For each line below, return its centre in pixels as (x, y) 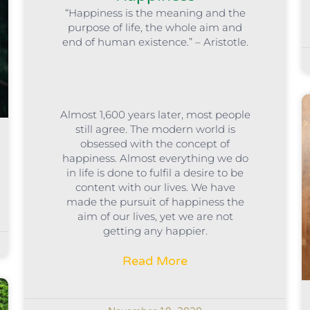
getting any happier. (155, 230)
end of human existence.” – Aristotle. (155, 42)
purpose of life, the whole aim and (155, 27)
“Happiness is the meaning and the (155, 12)
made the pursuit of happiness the (155, 201)
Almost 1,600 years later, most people (155, 114)
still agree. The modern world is (155, 129)
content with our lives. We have (155, 187)
